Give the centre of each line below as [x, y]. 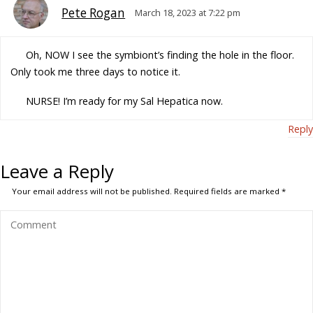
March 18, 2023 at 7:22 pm [188, 12]
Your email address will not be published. [92, 191]
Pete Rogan [94, 13]
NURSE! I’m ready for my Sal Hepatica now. [124, 101]
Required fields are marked [227, 191]
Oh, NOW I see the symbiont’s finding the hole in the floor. [160, 55]
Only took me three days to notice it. [96, 72]
